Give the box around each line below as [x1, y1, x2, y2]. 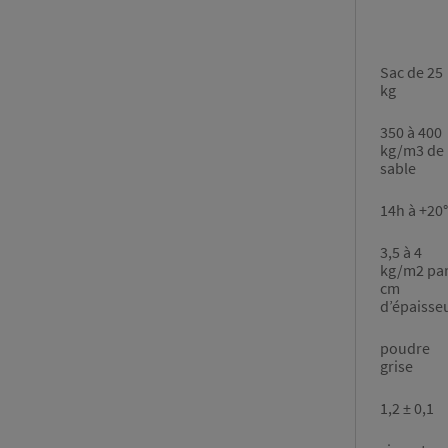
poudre [380, 338, 430, 359]
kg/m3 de [380, 140, 444, 161]
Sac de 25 [380, 62, 443, 83]
